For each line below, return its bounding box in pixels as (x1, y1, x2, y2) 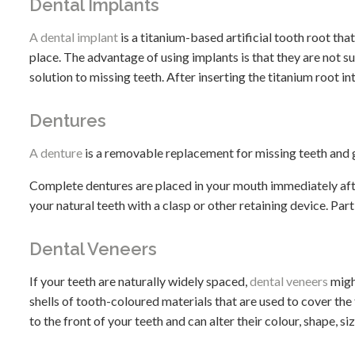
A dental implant (29, 29, 118, 45)
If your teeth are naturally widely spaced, (29, 273, 250, 289)
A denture (29, 145, 82, 161)
